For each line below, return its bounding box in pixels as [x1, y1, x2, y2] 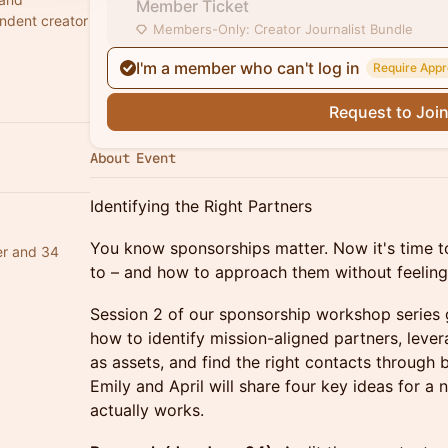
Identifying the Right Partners [90, 196, 312, 216]
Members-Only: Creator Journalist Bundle [153, 21, 413, 37]
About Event [90, 149, 176, 167]
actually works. [90, 400, 204, 420]
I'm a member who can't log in [136, 58, 360, 78]
